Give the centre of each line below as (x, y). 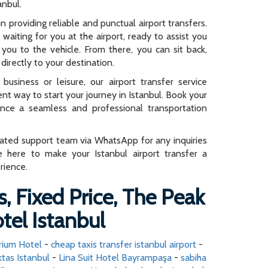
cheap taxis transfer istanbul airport (123, 244)
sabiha (193, 258)
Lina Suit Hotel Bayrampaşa (115, 258)
